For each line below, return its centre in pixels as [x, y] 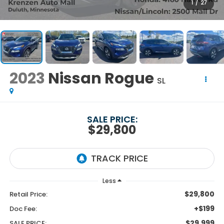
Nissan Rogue [101, 79]
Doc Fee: [23, 209]
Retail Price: [28, 194]
